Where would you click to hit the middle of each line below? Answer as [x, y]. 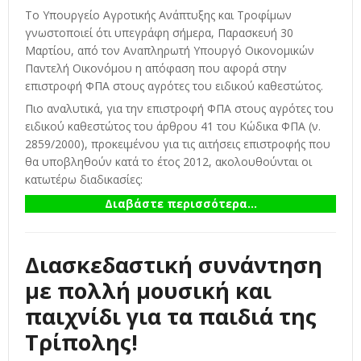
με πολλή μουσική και [148, 290]
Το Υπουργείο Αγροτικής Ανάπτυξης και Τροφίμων [158, 15]
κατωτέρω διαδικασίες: [84, 179]
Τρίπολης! [81, 342]
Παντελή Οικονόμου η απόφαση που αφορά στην [156, 68]
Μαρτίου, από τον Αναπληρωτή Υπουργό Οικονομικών [170, 51]
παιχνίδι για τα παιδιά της [171, 316]
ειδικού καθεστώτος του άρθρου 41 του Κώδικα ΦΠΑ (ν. [173, 126]
